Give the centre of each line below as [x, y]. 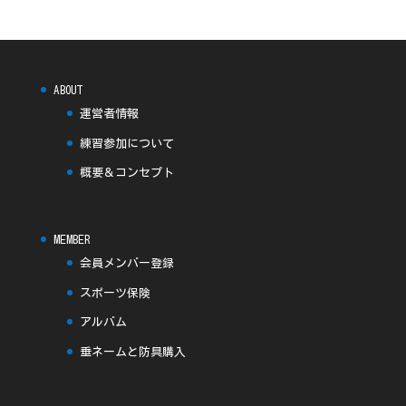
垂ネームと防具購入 [132, 352]
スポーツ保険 [115, 293]
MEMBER [71, 240]
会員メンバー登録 [126, 264]
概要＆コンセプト [126, 173]
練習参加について [126, 143]
